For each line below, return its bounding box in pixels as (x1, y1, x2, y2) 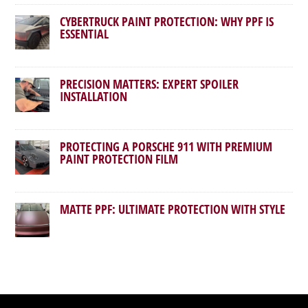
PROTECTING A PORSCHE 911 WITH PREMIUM (60, 138, 273, 155)
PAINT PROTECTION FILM (60, 151, 179, 167)
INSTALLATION (60, 88, 128, 104)
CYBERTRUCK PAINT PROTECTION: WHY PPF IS (60, 13, 274, 30)
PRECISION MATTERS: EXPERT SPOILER (60, 76, 239, 92)
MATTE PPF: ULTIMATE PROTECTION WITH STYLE (60, 201, 286, 217)
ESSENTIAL (60, 25, 109, 42)
